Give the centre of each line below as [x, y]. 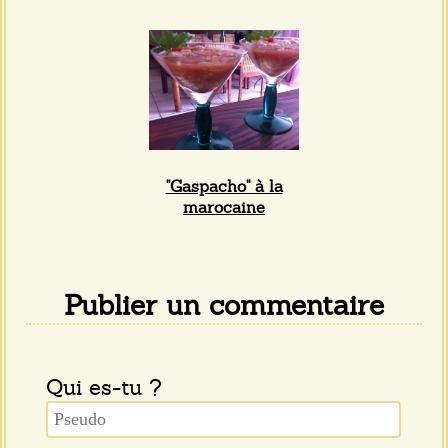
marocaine [224, 207]
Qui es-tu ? [104, 387]
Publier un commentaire [224, 305]
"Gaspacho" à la [224, 186]
